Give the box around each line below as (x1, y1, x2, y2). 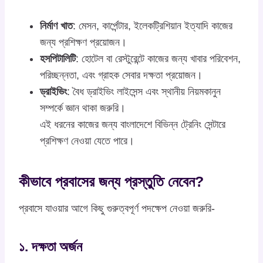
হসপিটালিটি (40, 52, 76, 65)
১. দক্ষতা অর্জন (19, 239, 82, 255)
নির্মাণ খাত (40, 19, 73, 32)
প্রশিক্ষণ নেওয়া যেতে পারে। (40, 134, 134, 147)
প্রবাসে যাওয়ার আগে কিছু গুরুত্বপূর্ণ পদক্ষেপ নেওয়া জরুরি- (19, 202, 215, 214)
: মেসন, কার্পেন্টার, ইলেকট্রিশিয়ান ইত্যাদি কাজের (73, 19, 232, 32)
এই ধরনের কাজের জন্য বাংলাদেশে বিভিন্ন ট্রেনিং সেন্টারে (40, 118, 225, 130)
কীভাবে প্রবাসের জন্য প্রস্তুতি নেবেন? (19, 173, 204, 190)
